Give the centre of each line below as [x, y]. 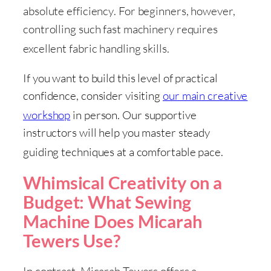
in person [94, 115]
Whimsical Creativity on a [122, 183]
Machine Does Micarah [113, 222]
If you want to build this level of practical [120, 78]
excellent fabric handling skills [95, 48]
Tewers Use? [72, 241]
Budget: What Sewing [107, 202]
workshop [47, 115]
